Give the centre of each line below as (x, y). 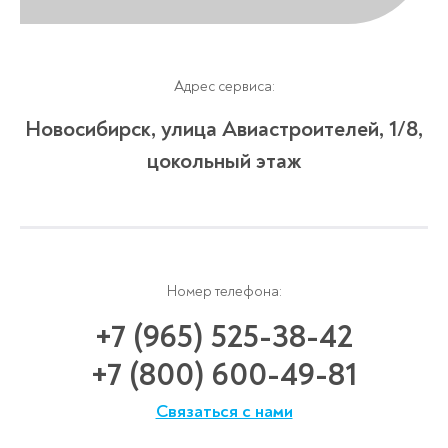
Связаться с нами (224, 411)
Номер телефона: (224, 291)
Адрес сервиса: (224, 86)
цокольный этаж (224, 160)
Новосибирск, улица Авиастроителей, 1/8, (224, 128)
